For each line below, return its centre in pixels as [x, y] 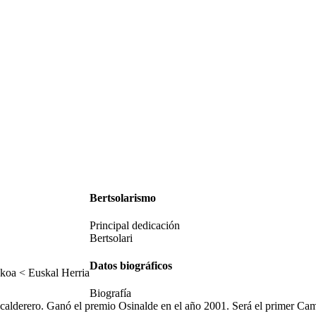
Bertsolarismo [123, 197]
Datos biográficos [131, 266]
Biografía [110, 293]
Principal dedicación [135, 225]
